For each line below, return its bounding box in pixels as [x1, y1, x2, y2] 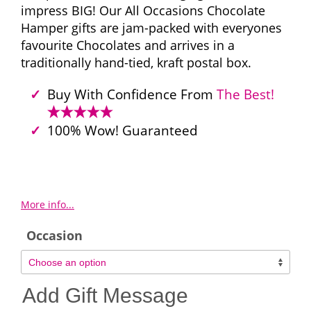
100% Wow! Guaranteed [47, 121, 198, 140]
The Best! [216, 85, 274, 103]
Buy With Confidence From [47, 85, 217, 103]
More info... [21, 197, 74, 211]
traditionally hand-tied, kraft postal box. [21, 53, 251, 71]
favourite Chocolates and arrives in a [21, 36, 235, 53]
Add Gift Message [22, 283, 188, 307]
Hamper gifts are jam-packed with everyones [21, 19, 282, 36]
